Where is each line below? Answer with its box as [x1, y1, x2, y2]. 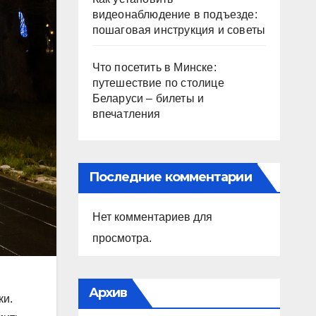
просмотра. [92, 232, 152, 244]
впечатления [92, 108, 161, 120]
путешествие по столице [92, 77, 224, 89]
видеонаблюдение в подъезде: [92, 8, 257, 20]
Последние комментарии [88, 169, 252, 185]
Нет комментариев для [92, 211, 212, 223]
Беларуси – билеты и [92, 92, 205, 104]
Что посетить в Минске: [92, 61, 217, 73]
